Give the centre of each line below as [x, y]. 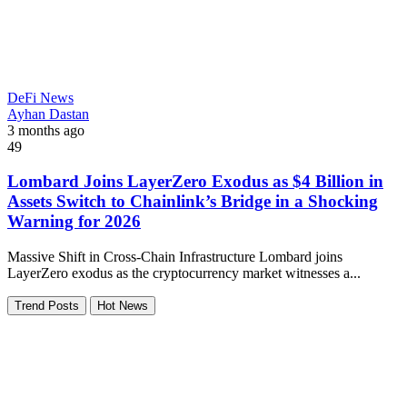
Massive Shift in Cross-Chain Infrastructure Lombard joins [175, 257]
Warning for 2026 [74, 222]
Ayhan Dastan [48, 114]
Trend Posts [47, 306]
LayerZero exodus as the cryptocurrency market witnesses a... [184, 273]
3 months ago [46, 130]
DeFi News [40, 97]
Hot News [123, 306]
